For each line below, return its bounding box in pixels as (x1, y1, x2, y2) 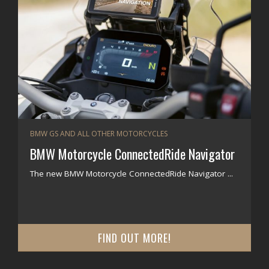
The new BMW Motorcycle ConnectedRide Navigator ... (30, 168, 233, 179)
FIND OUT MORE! (98, 230, 171, 246)
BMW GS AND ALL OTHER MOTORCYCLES (30, 128, 168, 139)
